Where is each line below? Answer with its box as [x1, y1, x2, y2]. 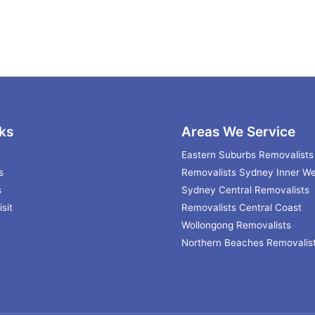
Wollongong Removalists [181, 219, 291, 231]
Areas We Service [181, 123, 295, 140]
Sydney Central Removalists [181, 184, 309, 196]
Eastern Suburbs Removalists [181, 149, 314, 161]
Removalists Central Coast [181, 202, 302, 214]
